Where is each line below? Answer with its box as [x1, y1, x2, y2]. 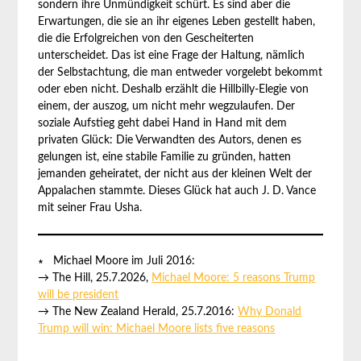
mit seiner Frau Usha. [38, 202, 143, 214]
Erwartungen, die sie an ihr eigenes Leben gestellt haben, [38, 16, 316, 27]
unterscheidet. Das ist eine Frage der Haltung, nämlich [38, 50, 305, 61]
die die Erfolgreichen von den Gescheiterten [38, 33, 255, 44]
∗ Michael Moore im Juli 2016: [38, 255, 196, 267]
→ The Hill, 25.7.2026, [38, 272, 152, 284]
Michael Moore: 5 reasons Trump [151, 272, 316, 284]
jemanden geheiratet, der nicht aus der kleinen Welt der [38, 168, 313, 180]
